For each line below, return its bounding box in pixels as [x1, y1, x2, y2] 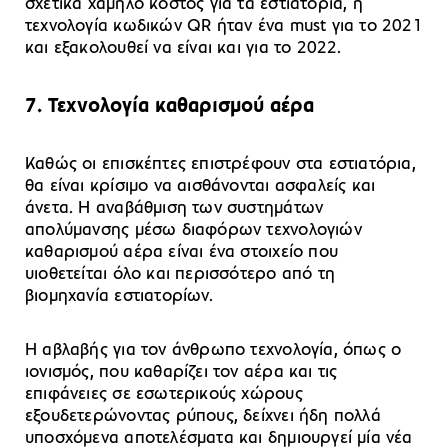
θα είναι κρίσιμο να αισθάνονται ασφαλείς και [25, 177, 376, 197]
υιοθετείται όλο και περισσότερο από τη [25, 265, 335, 285]
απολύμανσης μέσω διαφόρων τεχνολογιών [25, 221, 362, 241]
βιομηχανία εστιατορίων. [25, 287, 213, 307]
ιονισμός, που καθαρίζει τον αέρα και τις [25, 363, 338, 383]
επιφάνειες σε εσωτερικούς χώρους [25, 385, 303, 405]
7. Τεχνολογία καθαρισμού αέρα [25, 96, 314, 118]
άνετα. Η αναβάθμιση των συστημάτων [25, 199, 324, 219]
